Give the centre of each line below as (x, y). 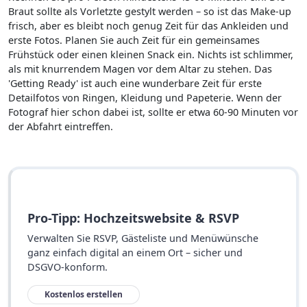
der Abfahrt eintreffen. (61, 126)
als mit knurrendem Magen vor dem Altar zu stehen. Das (140, 69)
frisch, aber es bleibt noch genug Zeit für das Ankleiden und (148, 26)
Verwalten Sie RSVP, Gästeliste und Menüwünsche (143, 238)
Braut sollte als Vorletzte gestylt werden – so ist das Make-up (150, 11)
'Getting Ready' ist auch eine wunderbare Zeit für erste (135, 83)
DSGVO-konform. (67, 267)
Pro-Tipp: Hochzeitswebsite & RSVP (133, 218)
